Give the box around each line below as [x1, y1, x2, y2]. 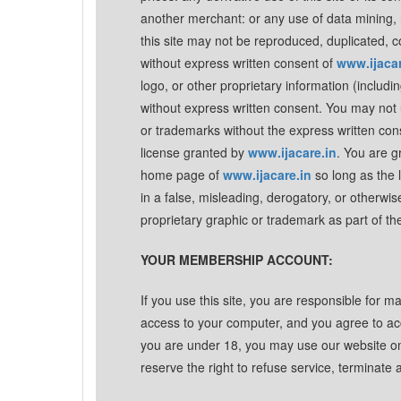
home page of [141, 166, 223, 183]
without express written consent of [141, 54, 337, 72]
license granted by [141, 143, 248, 161]
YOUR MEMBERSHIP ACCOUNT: [141, 251, 333, 269]
